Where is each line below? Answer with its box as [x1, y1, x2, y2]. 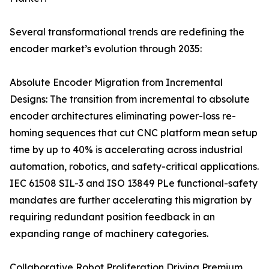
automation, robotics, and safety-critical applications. [10, 160, 259, 173]
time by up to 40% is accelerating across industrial [10, 144, 243, 156]
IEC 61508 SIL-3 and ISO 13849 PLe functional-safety [10, 177, 258, 190]
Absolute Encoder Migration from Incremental [10, 76, 223, 89]
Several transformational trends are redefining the [10, 26, 244, 38]
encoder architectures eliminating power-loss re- [10, 110, 236, 122]
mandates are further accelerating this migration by [10, 194, 252, 207]
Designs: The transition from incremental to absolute [10, 93, 250, 106]
